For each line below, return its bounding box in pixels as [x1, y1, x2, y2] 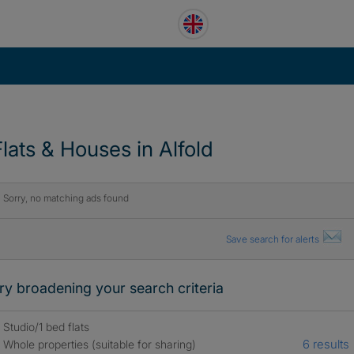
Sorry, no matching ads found [2, 192, 129, 204]
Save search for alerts [225, 233, 322, 245]
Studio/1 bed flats [2, 320, 89, 333]
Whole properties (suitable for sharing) [2, 337, 196, 351]
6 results [302, 337, 349, 352]
